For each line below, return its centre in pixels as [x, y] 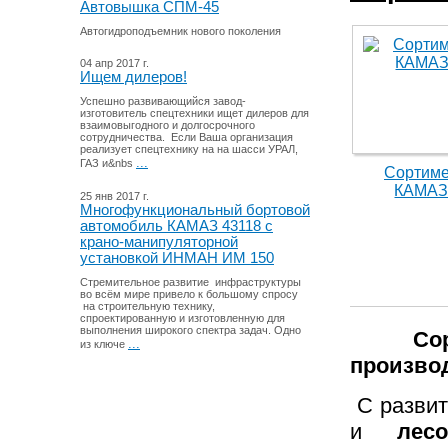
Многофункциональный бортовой [195, 210]
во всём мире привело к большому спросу [189, 294]
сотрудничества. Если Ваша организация [186, 137]
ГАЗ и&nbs [108, 163]
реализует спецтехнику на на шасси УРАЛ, [189, 149]
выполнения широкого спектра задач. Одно [190, 330]
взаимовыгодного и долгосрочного [167, 125]
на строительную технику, [147, 306]
